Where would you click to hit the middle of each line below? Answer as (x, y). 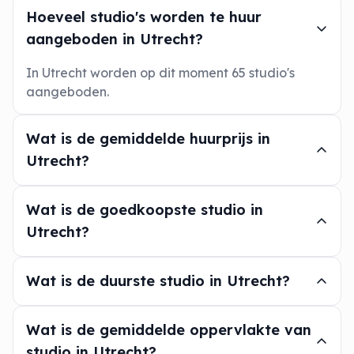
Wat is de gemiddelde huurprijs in (148, 139)
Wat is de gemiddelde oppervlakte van (169, 330)
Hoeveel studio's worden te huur (144, 17)
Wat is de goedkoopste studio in (145, 210)
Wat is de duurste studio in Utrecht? (158, 281)
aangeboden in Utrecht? (115, 39)
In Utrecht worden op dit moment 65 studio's (160, 73)
